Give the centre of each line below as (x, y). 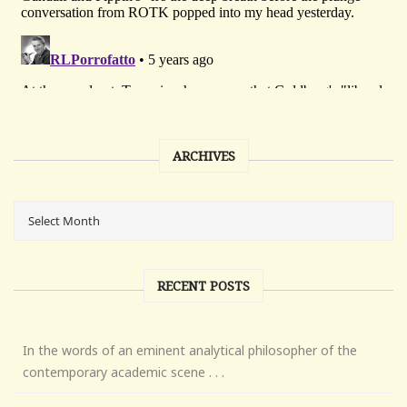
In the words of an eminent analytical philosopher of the (190, 350)
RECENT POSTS (203, 285)
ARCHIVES (203, 155)
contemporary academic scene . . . (124, 372)
